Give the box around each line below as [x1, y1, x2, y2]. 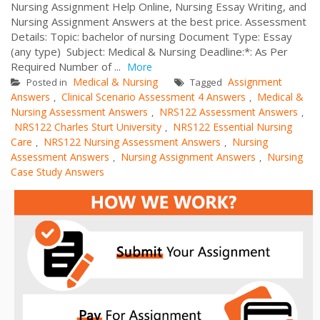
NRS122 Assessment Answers [159, 104, 298, 119]
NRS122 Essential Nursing [173, 119, 292, 134]
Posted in [24, 75, 69, 89]
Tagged [188, 75, 224, 89]
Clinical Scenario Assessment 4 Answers [61, 89, 246, 104]
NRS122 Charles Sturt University [14, 119, 161, 134]
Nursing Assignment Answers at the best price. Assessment [11, 14, 306, 29]
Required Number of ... [11, 59, 124, 74]
